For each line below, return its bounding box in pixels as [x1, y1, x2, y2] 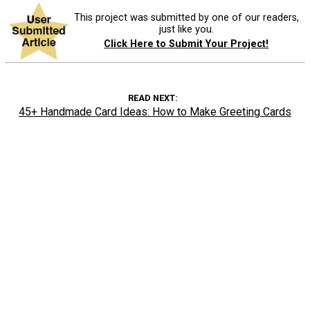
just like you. [158, 23, 214, 35]
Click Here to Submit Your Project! [104, 38, 269, 51]
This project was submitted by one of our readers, [73, 11, 299, 24]
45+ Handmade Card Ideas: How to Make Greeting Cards [19, 105, 291, 119]
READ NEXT [127, 93, 175, 104]
